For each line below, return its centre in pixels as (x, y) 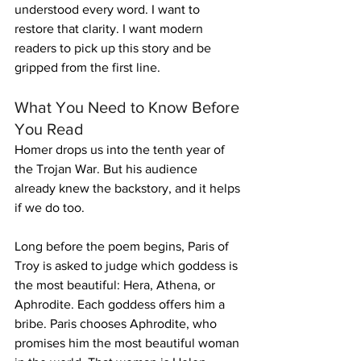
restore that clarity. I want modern (110, 29)
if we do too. (50, 208)
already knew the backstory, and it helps (129, 189)
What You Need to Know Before (129, 108)
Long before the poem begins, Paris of (123, 247)
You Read (49, 129)
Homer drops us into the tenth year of (121, 150)
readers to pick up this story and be (114, 48)
